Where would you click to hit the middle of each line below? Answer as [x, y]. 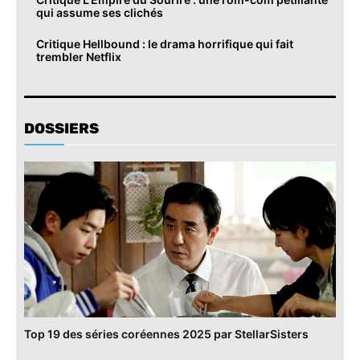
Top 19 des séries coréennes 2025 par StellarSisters [166, 334]
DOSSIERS [61, 129]
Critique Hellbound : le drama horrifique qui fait [165, 44]
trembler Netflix [79, 57]
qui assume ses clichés [100, 13]
